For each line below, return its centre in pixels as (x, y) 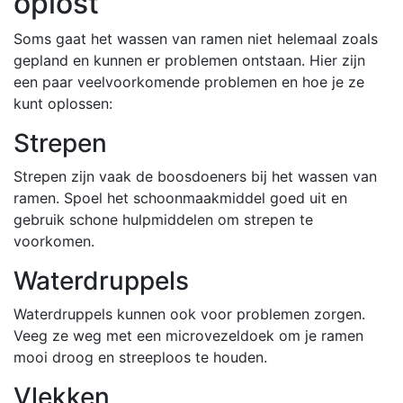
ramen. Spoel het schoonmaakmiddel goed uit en (180, 197)
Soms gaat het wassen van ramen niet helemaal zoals (196, 38)
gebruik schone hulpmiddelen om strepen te (163, 219)
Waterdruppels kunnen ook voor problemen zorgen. (189, 313)
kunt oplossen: (63, 103)
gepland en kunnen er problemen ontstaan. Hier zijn (189, 60)
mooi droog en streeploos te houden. (140, 357)
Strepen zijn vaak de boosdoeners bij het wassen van (195, 176)
